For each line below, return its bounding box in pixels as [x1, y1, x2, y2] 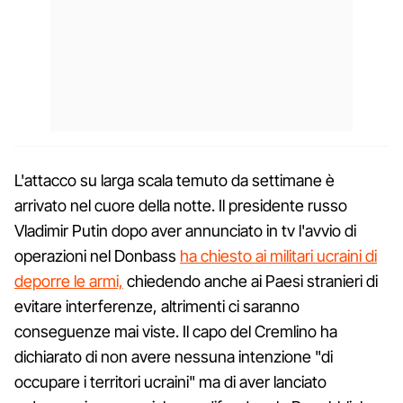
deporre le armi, [14, 271, 123, 291]
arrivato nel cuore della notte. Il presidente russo [14, 195, 347, 215]
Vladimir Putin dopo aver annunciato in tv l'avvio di [14, 220, 356, 240]
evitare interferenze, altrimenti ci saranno [14, 296, 300, 316]
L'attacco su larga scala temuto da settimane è [14, 170, 335, 190]
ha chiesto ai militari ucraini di [180, 246, 377, 265]
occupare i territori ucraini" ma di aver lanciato [14, 372, 327, 391]
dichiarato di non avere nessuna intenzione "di [14, 346, 333, 366]
